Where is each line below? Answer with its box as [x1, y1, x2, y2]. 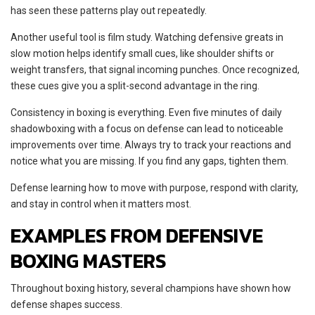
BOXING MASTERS [11, 245, 166, 276]
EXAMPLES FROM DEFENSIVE [11, 220, 263, 250]
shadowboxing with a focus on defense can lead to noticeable [11, 122, 283, 134]
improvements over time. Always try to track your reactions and [11, 139, 291, 150]
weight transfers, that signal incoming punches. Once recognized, [11, 63, 300, 75]
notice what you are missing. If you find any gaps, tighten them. [11, 155, 288, 167]
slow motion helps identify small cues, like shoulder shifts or [11, 47, 274, 59]
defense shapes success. [11, 298, 122, 310]
